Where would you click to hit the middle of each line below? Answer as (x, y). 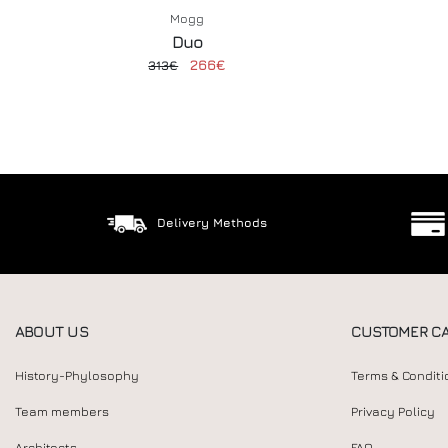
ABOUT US (51, 331)
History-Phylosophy (77, 375)
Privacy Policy (393, 411)
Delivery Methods (211, 222)
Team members (62, 411)
